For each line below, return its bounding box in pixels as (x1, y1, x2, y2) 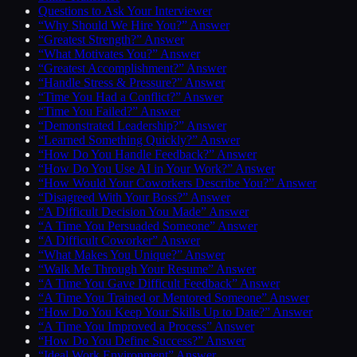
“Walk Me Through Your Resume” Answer (38, 262, 256, 277)
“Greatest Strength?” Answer (38, 33, 184, 47)
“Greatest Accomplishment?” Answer (38, 61, 226, 76)
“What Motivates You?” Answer (38, 47, 200, 61)
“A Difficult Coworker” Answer (38, 233, 200, 248)
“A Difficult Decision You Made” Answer (38, 205, 249, 219)
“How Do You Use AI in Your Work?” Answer (38, 162, 275, 176)
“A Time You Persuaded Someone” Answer (38, 219, 257, 233)
